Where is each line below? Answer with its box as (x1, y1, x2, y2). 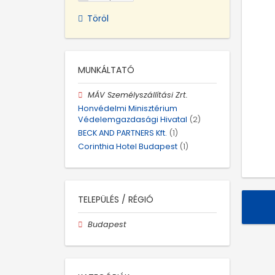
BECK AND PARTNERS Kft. (78, 127, 167, 138)
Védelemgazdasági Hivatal (78, 114, 187, 125)
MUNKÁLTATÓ (78, 63, 134, 76)
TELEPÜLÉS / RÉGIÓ (78, 193, 153, 206)
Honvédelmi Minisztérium (78, 103, 177, 114)
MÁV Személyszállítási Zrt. (88, 89, 188, 100)
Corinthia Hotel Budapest (78, 141, 177, 152)
